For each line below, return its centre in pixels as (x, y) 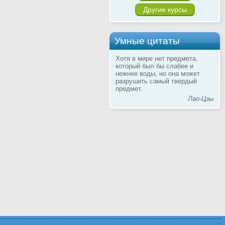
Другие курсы (165, 10)
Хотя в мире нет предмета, (157, 59)
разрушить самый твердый (156, 81)
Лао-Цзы (201, 99)
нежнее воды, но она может (158, 74)
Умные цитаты (147, 41)
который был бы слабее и (154, 66)
